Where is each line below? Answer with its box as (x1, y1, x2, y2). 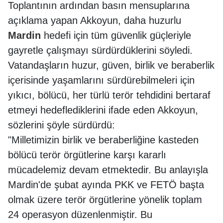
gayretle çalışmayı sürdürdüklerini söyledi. (8, 44, 193, 56)
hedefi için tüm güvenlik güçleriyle (41, 29, 191, 41)
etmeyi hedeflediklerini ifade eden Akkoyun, (8, 104, 198, 115)
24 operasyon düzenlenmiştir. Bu (8, 209, 152, 220)
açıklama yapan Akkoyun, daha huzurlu (8, 14, 181, 26)
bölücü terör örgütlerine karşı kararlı (8, 149, 166, 160)
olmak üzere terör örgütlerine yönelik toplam (8, 194, 202, 205)
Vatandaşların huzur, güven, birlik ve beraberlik (8, 59, 215, 71)
